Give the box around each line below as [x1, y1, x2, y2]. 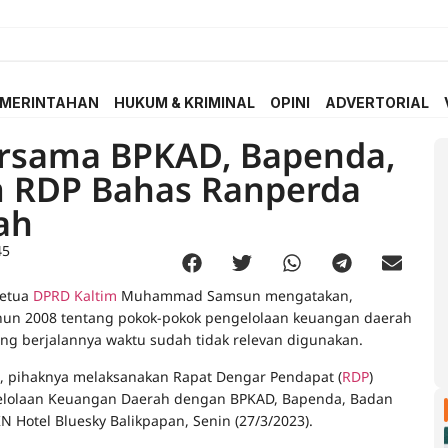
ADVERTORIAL [325, 94, 429, 112]
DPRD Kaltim [33, 286, 117, 306]
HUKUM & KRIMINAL [114, 94, 255, 112]
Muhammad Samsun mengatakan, [117, 286, 353, 306]
